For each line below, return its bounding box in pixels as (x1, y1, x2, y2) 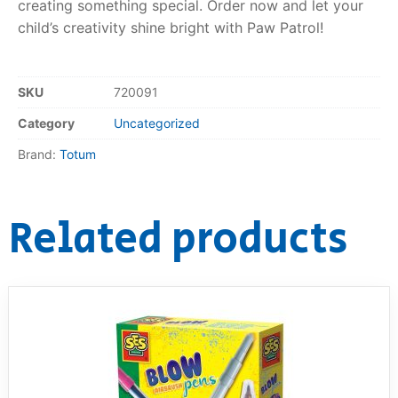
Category (18, 115, 75, 131)
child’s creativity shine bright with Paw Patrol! (18, 18, 323, 36)
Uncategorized (114, 115, 200, 131)
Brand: (18, 147, 60, 163)
